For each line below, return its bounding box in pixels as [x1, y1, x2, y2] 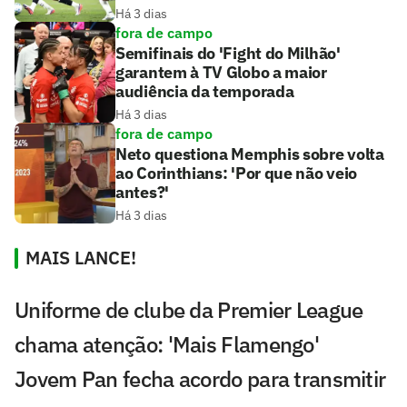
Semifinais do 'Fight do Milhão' [115, 42, 341, 64]
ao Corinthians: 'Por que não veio [115, 162, 358, 184]
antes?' [115, 181, 169, 203]
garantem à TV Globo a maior [115, 61, 327, 83]
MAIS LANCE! [25, 244, 136, 270]
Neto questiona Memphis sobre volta [115, 143, 384, 164]
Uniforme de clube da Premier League [15, 294, 363, 324]
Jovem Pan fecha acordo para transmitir [15, 363, 386, 393]
